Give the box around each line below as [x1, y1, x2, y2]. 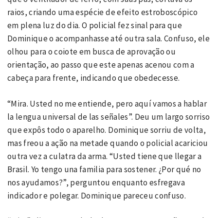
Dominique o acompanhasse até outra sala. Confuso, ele [7, 33, 210, 44]
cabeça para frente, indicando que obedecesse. [7, 73, 182, 83]
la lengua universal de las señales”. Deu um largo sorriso [7, 111, 210, 122]
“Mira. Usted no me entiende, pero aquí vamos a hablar [7, 98, 207, 109]
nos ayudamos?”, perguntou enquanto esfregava [7, 177, 185, 188]
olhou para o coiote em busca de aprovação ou [7, 46, 176, 57]
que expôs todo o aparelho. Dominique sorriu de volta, [7, 124, 206, 135]
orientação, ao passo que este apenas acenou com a [7, 59, 195, 70]
